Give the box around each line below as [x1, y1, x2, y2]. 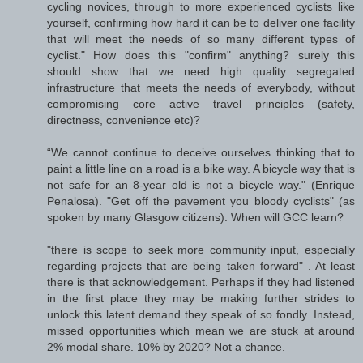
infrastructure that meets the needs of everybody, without [47, 81, 355, 95]
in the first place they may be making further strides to [47, 292, 355, 305]
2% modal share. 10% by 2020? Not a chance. [47, 340, 285, 354]
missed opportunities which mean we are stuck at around [47, 324, 355, 338]
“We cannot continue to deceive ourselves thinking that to [47, 146, 355, 160]
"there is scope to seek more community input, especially [47, 243, 355, 257]
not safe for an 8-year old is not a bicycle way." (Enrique [47, 178, 355, 192]
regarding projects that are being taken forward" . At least [47, 259, 355, 273]
